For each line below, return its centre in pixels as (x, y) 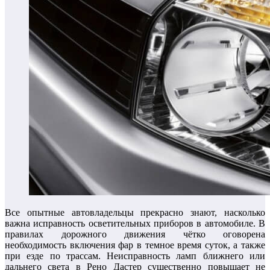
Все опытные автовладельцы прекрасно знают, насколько (135, 213)
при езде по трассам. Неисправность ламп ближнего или (135, 256)
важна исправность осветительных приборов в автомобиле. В (135, 224)
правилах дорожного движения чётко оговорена (135, 234)
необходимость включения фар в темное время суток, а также (135, 245)
